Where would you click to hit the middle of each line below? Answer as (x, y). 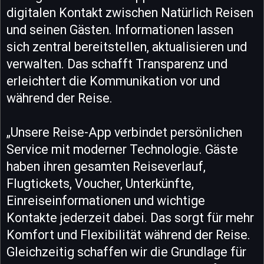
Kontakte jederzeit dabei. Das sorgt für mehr (130, 217)
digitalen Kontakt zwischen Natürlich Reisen (130, 12)
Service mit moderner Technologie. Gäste (122, 149)
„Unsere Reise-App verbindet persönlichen (124, 132)
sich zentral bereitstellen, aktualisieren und (127, 47)
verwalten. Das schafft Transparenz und (117, 64)
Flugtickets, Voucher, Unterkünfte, (100, 183)
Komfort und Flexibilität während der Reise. (128, 235)
